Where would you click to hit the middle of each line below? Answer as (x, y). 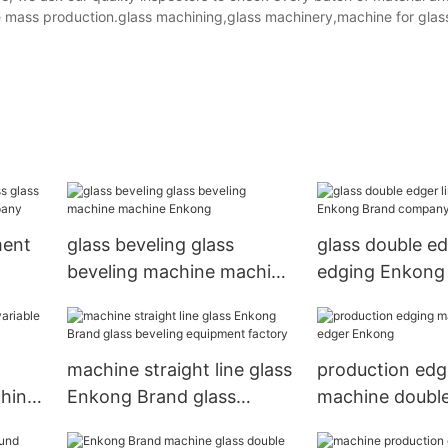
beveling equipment (149, 424)
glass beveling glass (150, 245)
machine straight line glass (179, 370)
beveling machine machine (179, 272)
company (356, 299)
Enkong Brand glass (151, 397)
